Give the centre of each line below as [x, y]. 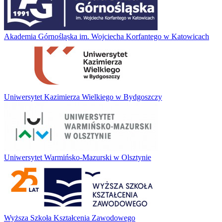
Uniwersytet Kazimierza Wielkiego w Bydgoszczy [83, 97]
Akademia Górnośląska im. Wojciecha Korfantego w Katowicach [107, 36]
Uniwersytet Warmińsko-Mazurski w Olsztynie [78, 157]
